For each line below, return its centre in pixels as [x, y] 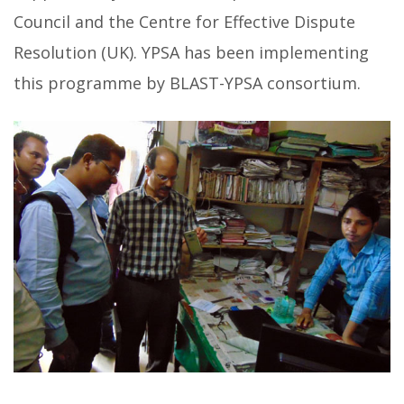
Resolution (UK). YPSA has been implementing [191, 53]
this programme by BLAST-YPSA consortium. [187, 83]
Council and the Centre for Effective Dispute [184, 22]
